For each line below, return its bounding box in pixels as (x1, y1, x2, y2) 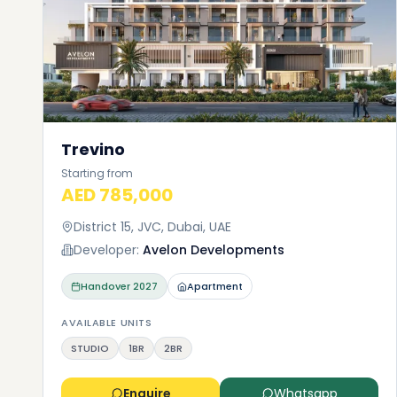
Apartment (187, 279, 243, 293)
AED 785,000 (61, 183, 173, 207)
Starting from (61, 166, 133, 181)
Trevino (61, 138, 125, 160)
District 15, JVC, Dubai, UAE (74, 218, 231, 236)
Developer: (74, 241, 139, 259)
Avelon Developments (143, 241, 284, 259)
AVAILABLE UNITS (61, 315, 152, 330)
